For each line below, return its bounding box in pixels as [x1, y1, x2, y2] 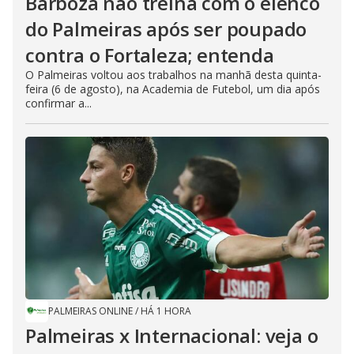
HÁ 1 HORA [141, 303, 191, 318]
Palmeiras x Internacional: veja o [25, 322, 318, 348]
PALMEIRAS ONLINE [48, 303, 133, 318]
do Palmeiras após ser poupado [25, 15, 307, 42]
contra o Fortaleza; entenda [25, 41, 274, 68]
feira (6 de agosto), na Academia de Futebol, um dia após [25, 81, 320, 96]
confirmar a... [25, 95, 92, 111]
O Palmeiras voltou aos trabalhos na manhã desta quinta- [25, 66, 322, 82]
